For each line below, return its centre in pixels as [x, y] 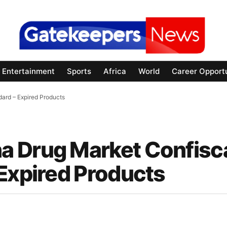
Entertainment [28, 71]
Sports [79, 71]
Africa [115, 71]
